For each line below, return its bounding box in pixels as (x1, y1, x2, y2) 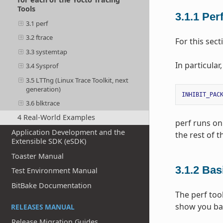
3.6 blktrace (26, 99, 60, 108)
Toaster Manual (11, 151, 64, 161)
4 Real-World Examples (17, 112, 95, 122)
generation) (26, 84, 61, 94)
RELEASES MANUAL (11, 202, 75, 212)
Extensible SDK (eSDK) (11, 136, 87, 146)
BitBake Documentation (11, 180, 92, 190)
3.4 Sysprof (26, 61, 59, 71)
